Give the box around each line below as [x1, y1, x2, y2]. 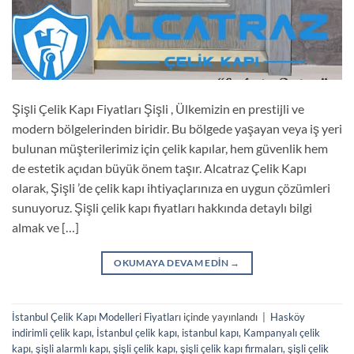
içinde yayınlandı [181, 310, 260, 323]
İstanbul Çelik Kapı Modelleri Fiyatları [12, 310, 181, 323]
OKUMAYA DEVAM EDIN [114, 256, 231, 269]
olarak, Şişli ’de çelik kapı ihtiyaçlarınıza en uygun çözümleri [12, 179, 330, 195]
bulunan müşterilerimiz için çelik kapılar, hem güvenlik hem [12, 140, 328, 156]
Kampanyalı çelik [243, 326, 320, 339]
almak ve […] [12, 219, 79, 235]
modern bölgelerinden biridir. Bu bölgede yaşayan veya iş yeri [12, 120, 342, 136]
